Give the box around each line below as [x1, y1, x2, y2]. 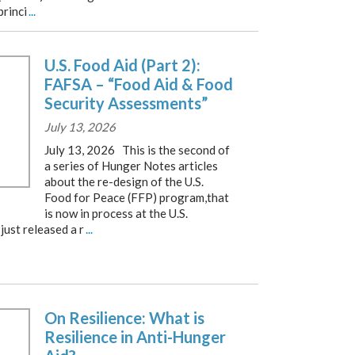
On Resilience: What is [44, 308, 204, 327]
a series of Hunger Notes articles [44, 158, 218, 173]
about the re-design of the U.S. [44, 174, 204, 189]
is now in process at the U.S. [44, 206, 188, 220]
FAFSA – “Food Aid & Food [44, 74, 233, 94]
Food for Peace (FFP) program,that [44, 190, 229, 204]
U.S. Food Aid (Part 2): [44, 55, 200, 74]
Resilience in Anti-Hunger [44, 327, 226, 346]
